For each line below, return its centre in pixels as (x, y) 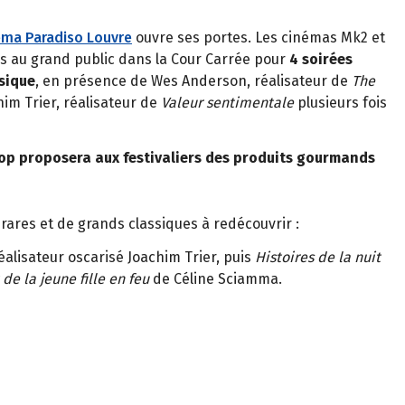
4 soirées (321, 59)
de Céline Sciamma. (216, 278)
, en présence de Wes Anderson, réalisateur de (193, 80)
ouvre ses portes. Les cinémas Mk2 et (259, 37)
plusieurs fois (340, 102)
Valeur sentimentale (226, 102)
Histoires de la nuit (318, 257)
